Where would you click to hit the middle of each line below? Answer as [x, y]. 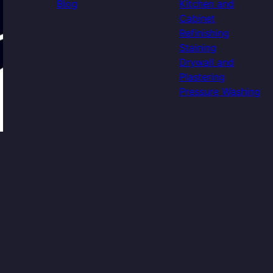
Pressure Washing [219, 91]
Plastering [202, 77]
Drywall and [206, 62]
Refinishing [204, 33]
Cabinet [197, 18]
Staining [197, 48]
